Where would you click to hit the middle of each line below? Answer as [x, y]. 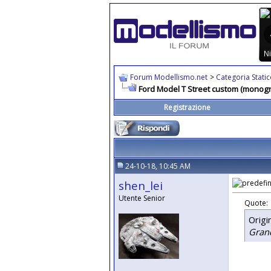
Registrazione [187, 107]
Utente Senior [142, 198]
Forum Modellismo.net [169, 77]
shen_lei [141, 185]
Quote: [256, 203]
